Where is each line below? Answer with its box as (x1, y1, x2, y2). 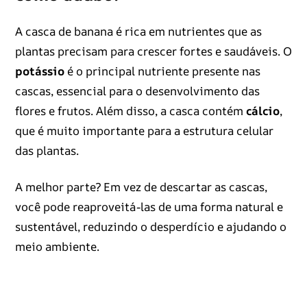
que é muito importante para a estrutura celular (14, 123, 273, 139)
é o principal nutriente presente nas (64, 63, 260, 79)
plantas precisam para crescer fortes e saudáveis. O (14, 43, 292, 60)
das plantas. (14, 143, 79, 159)
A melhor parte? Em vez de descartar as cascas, (14, 179, 267, 195)
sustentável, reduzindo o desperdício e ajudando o (14, 219, 286, 235)
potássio (14, 63, 64, 79)
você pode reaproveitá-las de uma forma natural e (14, 199, 283, 215)
